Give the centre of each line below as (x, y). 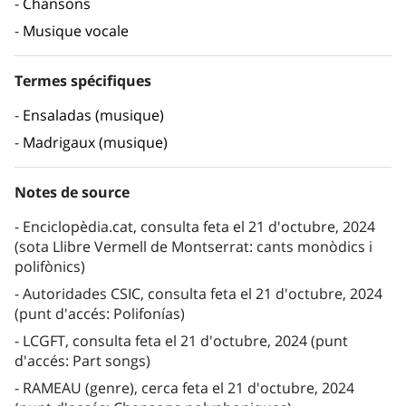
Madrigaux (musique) (95, 143)
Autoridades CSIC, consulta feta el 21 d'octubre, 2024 (203, 294)
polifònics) (50, 267)
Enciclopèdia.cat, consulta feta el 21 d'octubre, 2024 (199, 227)
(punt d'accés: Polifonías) (100, 314)
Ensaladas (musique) (93, 116)
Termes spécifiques (83, 81)
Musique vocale (76, 31)
